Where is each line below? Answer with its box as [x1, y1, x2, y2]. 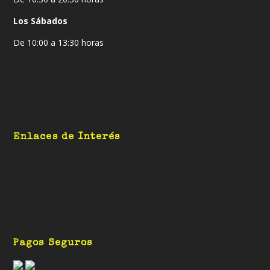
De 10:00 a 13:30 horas [13, 36, 104, 48]
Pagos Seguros [13, 238, 93, 248]
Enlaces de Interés [13, 132, 121, 142]
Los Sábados [13, 14, 68, 27]
